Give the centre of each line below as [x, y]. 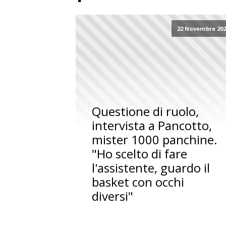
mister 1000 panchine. [155, 140]
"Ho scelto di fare [140, 154]
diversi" [113, 196]
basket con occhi [138, 182]
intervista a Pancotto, [152, 126]
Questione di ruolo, [146, 111]
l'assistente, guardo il [151, 168]
